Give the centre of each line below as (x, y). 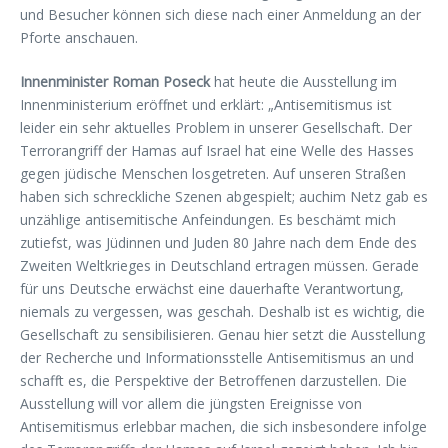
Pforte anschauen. (79, 37)
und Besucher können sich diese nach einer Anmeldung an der (220, 14)
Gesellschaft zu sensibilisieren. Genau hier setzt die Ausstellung (222, 334)
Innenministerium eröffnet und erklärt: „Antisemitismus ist (206, 104)
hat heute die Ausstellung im (303, 81)
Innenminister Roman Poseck (115, 81)
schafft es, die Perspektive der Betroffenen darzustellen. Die (213, 380)
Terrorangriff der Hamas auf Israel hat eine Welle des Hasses (217, 150)
